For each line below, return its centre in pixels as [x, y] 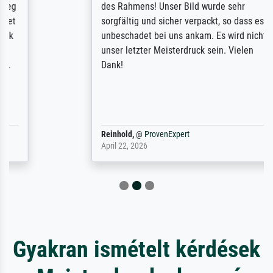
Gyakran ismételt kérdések [136, 249]
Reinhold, [67, 134]
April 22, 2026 [73, 146]
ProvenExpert [116, 134]
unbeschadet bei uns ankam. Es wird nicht [133, 35]
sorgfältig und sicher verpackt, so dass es [132, 21]
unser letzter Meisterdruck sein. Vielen [126, 50]
